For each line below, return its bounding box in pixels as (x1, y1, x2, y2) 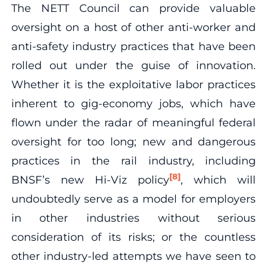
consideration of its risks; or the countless (11, 230, 256, 244)
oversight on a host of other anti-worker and (11, 20, 256, 34)
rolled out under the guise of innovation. (11, 58, 256, 72)
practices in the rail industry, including (11, 154, 256, 167)
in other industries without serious (11, 211, 256, 225)
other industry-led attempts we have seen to (11, 249, 256, 263)
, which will (181, 173, 256, 187)
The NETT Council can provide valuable (11, 1, 256, 15)
